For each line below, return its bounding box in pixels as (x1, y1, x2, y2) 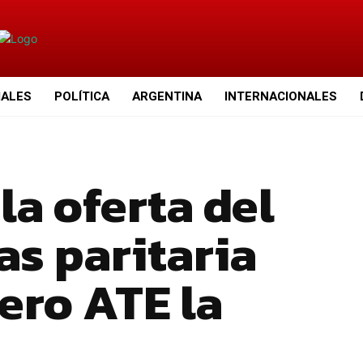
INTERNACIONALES (224, 88, 338, 105)
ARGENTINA (132, 88, 203, 105)
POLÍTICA (54, 88, 110, 105)
